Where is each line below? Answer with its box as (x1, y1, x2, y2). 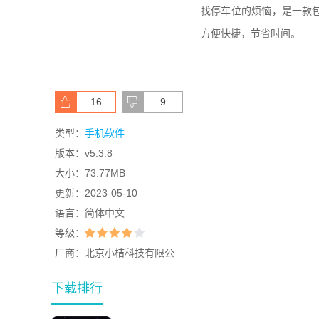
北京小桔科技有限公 (85, 247, 174, 258)
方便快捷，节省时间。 (201, 28, 300, 39)
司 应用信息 (55, 267, 108, 278)
